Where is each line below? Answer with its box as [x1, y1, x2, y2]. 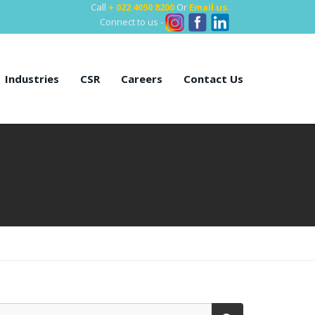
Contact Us [184, 72, 243, 86]
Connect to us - [100, 15, 166, 28]
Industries [5, 72, 59, 86]
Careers [121, 72, 162, 86]
